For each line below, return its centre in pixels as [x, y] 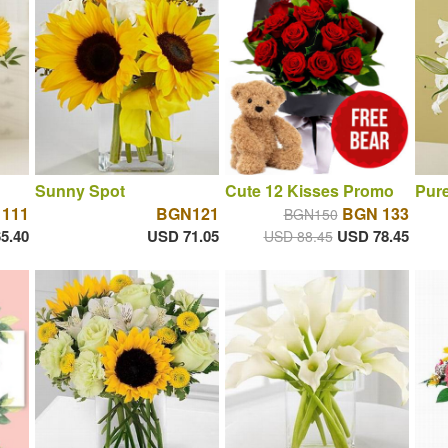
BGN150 [310, 214]
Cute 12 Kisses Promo [309, 191]
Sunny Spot [79, 191]
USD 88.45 [298, 236]
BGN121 [187, 214]
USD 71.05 [182, 236]
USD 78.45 [372, 236]
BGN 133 [375, 214]
